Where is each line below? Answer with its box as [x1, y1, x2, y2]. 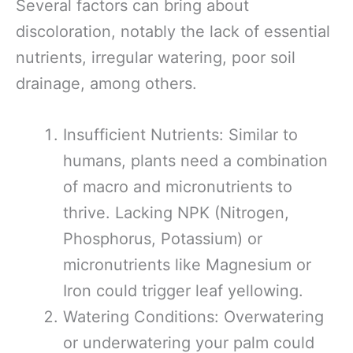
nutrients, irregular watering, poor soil [16, 48, 295, 67]
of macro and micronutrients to [63, 177, 292, 196]
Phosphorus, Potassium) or [63, 229, 262, 248]
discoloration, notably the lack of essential [16, 22, 330, 41]
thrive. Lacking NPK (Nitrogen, [63, 203, 289, 222]
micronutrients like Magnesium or [63, 255, 311, 274]
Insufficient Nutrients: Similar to [63, 125, 298, 144]
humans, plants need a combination [63, 151, 328, 170]
